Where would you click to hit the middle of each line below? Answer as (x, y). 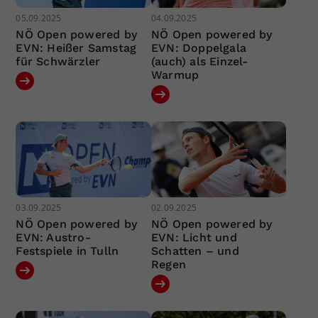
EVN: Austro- (53, 238)
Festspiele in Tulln (67, 251)
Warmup (175, 75)
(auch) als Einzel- (199, 61)
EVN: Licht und (194, 238)
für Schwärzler (58, 61)
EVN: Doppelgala (198, 48)
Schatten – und (195, 251)
